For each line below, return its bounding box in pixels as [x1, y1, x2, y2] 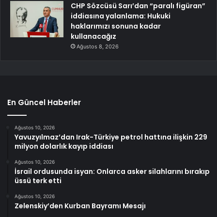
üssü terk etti [15, 175, 62, 186]
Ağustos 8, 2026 [77, 43, 119, 50]
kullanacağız [71, 31, 116, 41]
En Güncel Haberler [7, 97, 81, 108]
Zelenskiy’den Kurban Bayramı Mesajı [15, 201, 146, 211]
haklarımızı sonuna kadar [71, 21, 161, 31]
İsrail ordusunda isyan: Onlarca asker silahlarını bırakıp [15, 166, 210, 176]
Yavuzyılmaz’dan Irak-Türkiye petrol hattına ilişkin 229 [15, 132, 207, 142]
